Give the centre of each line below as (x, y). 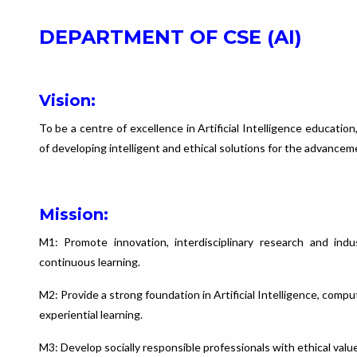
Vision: (67, 100)
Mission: (73, 214)
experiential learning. (90, 314)
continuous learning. (89, 262)
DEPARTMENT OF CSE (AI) (170, 37)
